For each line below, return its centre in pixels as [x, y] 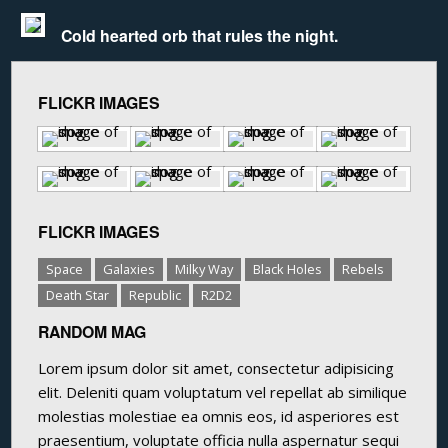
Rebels [363, 269]
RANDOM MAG [92, 332]
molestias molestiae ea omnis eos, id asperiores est [219, 416]
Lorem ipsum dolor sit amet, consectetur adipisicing [216, 368]
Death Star [78, 295]
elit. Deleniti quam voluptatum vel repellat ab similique [223, 392]
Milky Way [204, 269]
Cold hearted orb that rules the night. [200, 35]
